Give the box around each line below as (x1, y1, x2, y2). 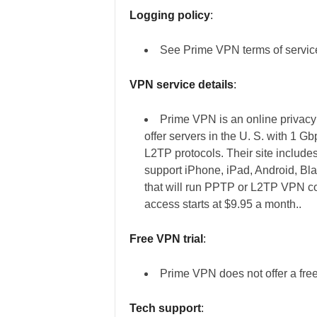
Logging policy (129, 9, 210, 21)
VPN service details (129, 79, 234, 91)
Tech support (129, 302, 201, 314)
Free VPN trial (129, 233, 203, 245)
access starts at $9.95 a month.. (144, 198, 301, 210)
